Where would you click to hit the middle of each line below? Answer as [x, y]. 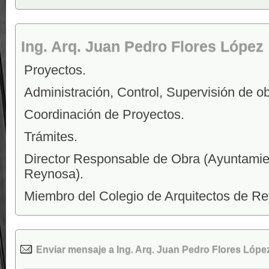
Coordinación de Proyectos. [104, 114]
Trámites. [51, 137]
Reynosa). [54, 174]
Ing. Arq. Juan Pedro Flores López [142, 47]
